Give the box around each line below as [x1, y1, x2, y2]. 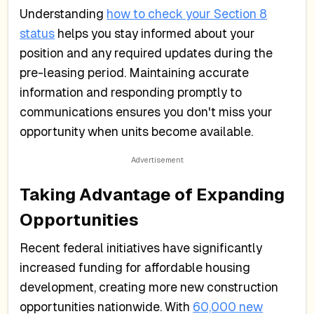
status [20, 27, 55, 41]
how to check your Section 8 [107, 7, 268, 22]
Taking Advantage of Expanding [20, 184, 285, 204]
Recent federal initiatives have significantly [20, 240, 263, 255]
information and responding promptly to [20, 86, 243, 100]
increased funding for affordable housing [20, 260, 251, 275]
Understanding [20, 7, 107, 22]
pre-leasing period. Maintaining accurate [20, 66, 250, 81]
